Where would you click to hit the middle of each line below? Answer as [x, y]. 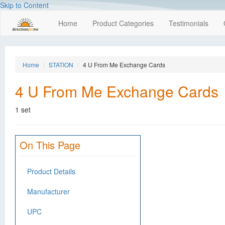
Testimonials [189, 23]
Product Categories [123, 23]
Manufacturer [48, 191]
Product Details [51, 171]
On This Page [50, 145]
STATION [61, 65]
